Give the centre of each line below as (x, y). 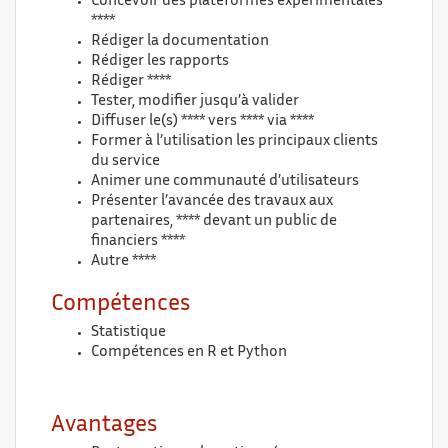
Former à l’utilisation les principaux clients (234, 141)
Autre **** (123, 261)
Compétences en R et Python (189, 352)
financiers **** (138, 241)
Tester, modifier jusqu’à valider (195, 101)
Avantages (104, 425)
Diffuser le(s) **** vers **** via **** (202, 121)
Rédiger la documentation (180, 41)
